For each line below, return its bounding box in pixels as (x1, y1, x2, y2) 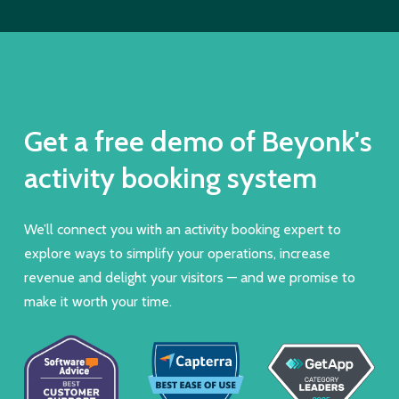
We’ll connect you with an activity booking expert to (23, 221, 341, 239)
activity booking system (23, 160, 317, 196)
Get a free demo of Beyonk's (23, 124, 372, 159)
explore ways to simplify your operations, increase (23, 245, 330, 263)
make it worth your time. (23, 293, 172, 311)
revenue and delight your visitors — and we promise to (23, 269, 355, 287)
